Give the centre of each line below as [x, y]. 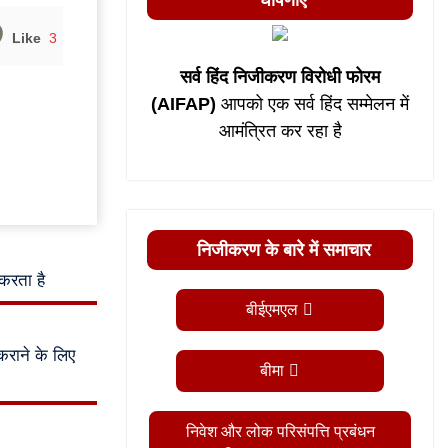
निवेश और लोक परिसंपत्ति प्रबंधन [280, 431]
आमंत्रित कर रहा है [280, 131]
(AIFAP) [186, 104]
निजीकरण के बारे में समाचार [283, 250]
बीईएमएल [272, 309]
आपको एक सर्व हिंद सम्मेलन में [315, 104]
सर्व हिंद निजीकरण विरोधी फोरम [280, 77]
